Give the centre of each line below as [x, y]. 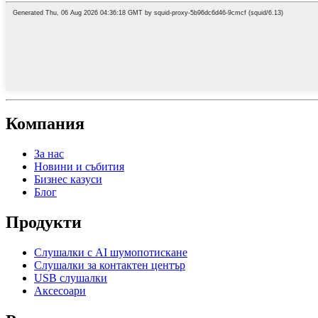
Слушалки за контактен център [110, 265]
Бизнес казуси [68, 180]
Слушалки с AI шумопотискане [111, 253]
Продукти [44, 223]
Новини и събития [79, 167]
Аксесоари [60, 291]
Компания [45, 124]
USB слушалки [71, 278]
